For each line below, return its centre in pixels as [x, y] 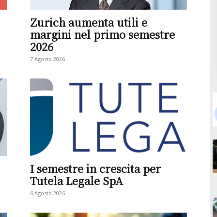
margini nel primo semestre [102, 34]
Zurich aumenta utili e [89, 22]
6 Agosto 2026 [47, 193]
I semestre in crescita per [95, 168]
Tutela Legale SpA [77, 180]
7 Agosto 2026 [47, 59]
